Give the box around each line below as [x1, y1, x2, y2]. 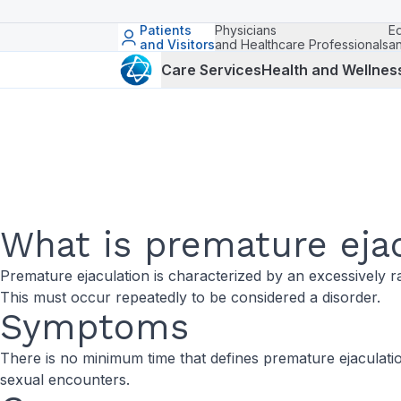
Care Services [161, 60, 261, 79]
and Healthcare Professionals [215, 37, 388, 52]
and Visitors [140, 37, 215, 52]
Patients [140, 22, 192, 38]
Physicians [215, 22, 277, 38]
